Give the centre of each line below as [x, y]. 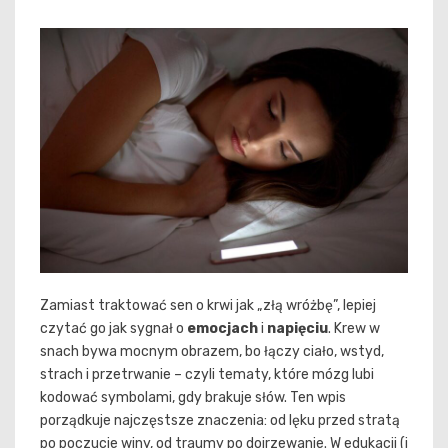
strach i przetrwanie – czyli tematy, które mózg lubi [207, 375]
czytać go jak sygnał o [113, 329]
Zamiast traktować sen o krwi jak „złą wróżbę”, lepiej [208, 306]
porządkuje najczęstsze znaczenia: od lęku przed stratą [220, 421]
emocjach [222, 329]
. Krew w [354, 329]
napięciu [297, 329]
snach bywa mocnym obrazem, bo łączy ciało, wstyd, [212, 352]
